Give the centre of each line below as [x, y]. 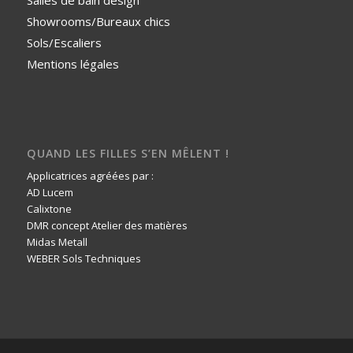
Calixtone [49, 208]
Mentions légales [72, 63]
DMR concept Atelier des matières [107, 225]
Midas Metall [57, 242]
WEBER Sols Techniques [84, 258]
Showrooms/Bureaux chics [98, 21]
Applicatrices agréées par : [90, 175]
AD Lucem [50, 192]
